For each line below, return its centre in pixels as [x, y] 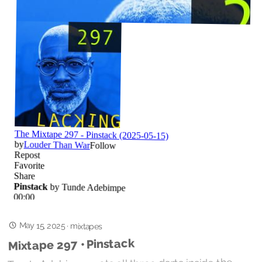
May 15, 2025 [42, 225]
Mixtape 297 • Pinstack [71, 244]
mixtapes [87, 226]
